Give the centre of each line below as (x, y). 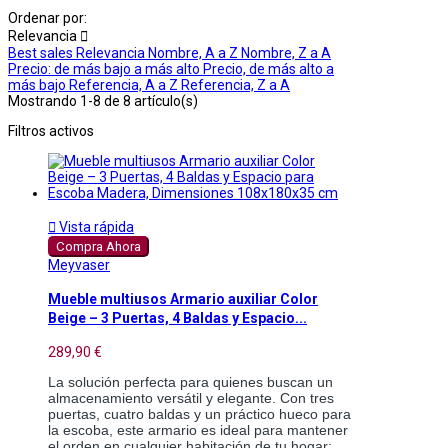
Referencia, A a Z (125, 84)
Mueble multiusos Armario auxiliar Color (183, 299)
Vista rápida (95, 226)
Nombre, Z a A (286, 52)
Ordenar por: (47, 17)
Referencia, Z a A (235, 84)
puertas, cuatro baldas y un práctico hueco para (199, 413)
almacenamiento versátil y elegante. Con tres (191, 397)
